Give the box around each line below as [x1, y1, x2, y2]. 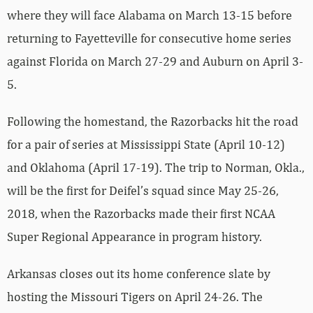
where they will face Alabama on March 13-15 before [7, 7, 292, 22]
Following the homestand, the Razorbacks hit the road [7, 113, 298, 129]
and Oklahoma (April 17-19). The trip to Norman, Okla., [7, 159, 305, 175]
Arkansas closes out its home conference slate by [7, 265, 270, 281]
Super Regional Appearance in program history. [7, 228, 262, 244]
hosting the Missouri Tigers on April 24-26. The [7, 289, 263, 304]
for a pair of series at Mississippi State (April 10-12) [7, 136, 285, 152]
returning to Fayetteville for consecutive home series [7, 30, 291, 45]
